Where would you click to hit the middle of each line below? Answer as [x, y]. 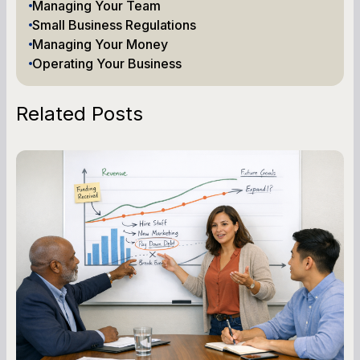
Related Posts [80, 113]
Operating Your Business [107, 63]
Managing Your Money [100, 44]
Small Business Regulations [114, 25]
